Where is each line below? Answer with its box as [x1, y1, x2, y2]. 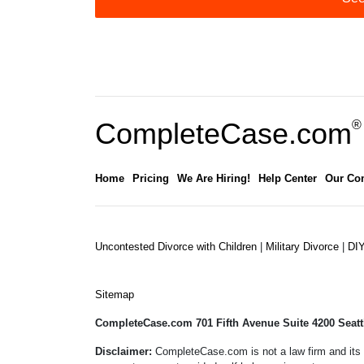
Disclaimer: [95, 345, 155, 358]
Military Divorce [266, 240, 342, 253]
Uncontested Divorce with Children [95, 240, 260, 253]
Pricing [132, 172, 169, 185]
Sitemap [95, 288, 134, 301]
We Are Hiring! [177, 172, 250, 185]
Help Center [258, 172, 317, 185]
